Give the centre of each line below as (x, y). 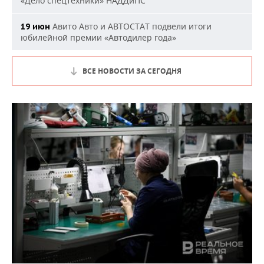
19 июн (35, 27)
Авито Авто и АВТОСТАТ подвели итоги (131, 27)
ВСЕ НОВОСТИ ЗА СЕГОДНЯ (132, 71)
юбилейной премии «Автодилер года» (98, 38)
